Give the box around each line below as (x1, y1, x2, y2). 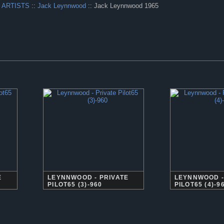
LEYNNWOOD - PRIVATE (47, 174, 129, 181)
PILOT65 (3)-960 (47, 181, 102, 188)
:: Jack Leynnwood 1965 (86, 2, 159, 9)
